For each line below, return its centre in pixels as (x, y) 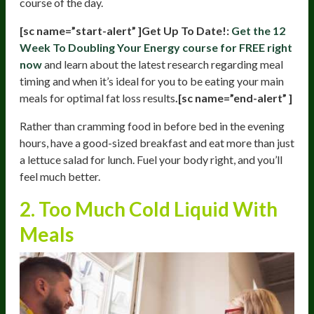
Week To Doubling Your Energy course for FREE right (156, 47)
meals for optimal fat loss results (97, 97)
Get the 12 (258, 30)
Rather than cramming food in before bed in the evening (152, 125)
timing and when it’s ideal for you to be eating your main (152, 81)
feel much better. (60, 176)
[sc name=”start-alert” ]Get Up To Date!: (125, 30)
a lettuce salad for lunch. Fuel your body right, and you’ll (151, 159)
